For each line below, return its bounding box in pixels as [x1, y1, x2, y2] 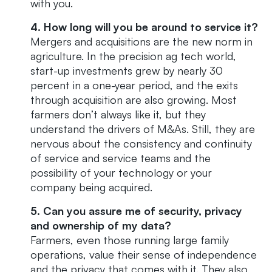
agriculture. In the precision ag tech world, [30, 49, 236, 63]
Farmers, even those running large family [30, 233, 229, 247]
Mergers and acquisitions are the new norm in [30, 35, 253, 49]
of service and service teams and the [30, 151, 211, 165]
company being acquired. [30, 180, 152, 194]
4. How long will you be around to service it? [30, 20, 258, 34]
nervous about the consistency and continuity [30, 137, 252, 151]
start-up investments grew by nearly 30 [30, 64, 223, 78]
